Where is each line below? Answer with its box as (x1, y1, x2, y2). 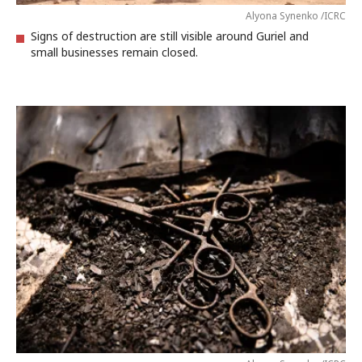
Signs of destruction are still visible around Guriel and (31, 28, 309, 44)
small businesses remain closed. (31, 44, 198, 60)
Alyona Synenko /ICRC (246, 9, 346, 23)
